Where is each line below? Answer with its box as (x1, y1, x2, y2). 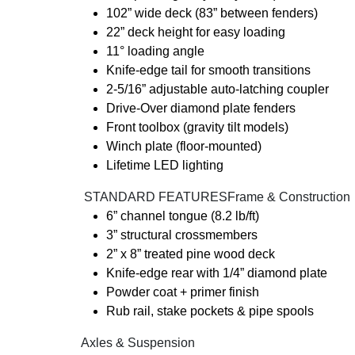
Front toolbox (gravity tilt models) (106, 120, 288, 134)
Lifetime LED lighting (106, 158, 223, 172)
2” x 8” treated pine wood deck (106, 247, 275, 261)
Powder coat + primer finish (106, 285, 259, 299)
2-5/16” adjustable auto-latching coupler (106, 82, 329, 96)
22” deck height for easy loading (106, 25, 285, 39)
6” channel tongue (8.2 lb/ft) (106, 209, 259, 223)
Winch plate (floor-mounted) (106, 139, 261, 153)
